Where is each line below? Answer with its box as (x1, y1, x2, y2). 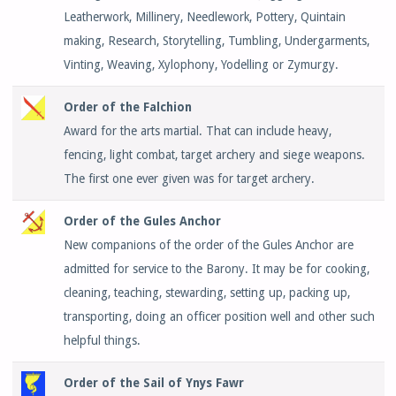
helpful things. (63, 333, 141, 348)
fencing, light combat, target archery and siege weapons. (63, 148, 365, 163)
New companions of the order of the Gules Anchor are (63, 238, 354, 253)
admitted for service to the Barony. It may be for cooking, (63, 262, 369, 277)
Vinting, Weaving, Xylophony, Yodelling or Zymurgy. (63, 57, 339, 72)
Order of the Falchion (63, 100, 192, 115)
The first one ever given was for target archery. (63, 171, 315, 187)
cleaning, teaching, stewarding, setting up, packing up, (63, 286, 350, 301)
